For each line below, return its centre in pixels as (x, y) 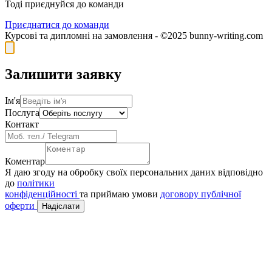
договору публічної (201, 194)
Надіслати (61, 206)
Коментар (25, 161)
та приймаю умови (120, 194)
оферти (21, 205)
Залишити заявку (63, 74)
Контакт (22, 124)
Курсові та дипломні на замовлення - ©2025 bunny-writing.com (134, 36)
